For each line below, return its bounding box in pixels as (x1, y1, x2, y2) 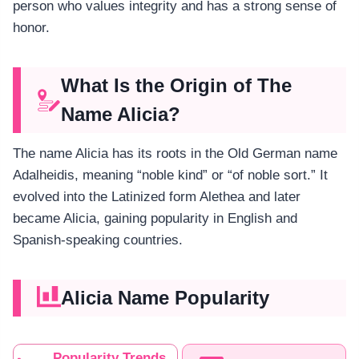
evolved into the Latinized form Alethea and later (13, 188, 301, 204)
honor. (13, 19, 50, 35)
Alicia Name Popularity (61, 286, 269, 309)
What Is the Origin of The (61, 74, 292, 96)
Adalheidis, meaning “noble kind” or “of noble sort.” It (13, 167, 328, 183)
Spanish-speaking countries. (13, 232, 183, 248)
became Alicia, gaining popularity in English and (13, 210, 297, 226)
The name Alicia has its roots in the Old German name (13, 145, 337, 161)
